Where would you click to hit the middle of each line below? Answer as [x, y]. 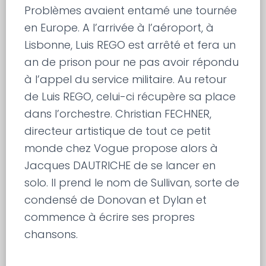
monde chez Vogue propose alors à [121, 148]
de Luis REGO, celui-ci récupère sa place [130, 96]
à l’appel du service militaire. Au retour [126, 79]
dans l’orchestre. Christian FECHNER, [118, 113]
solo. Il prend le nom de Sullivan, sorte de [132, 182]
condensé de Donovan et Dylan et [116, 199]
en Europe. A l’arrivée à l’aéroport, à [119, 27]
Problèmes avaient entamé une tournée [131, 10]
